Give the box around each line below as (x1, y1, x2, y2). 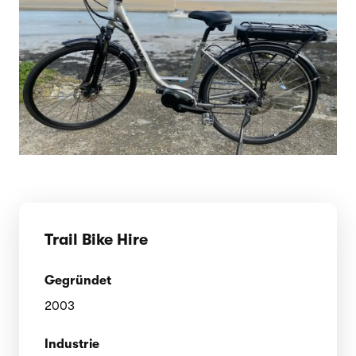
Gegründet (44, 273, 111, 288)
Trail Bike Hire (44, 230, 148, 249)
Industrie (44, 336, 99, 351)
